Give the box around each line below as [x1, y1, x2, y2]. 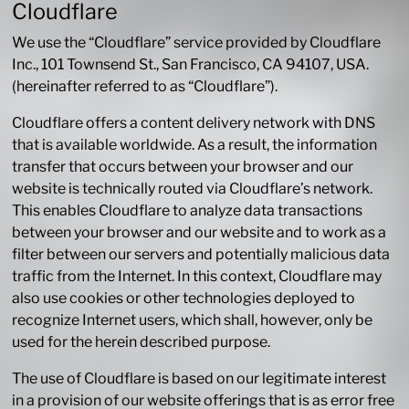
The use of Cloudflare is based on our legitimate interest [12, 370, 387, 388]
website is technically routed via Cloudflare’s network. [12, 180, 373, 198]
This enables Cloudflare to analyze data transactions [12, 202, 363, 220]
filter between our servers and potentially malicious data [12, 246, 391, 264]
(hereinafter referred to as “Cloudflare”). [12, 78, 278, 96]
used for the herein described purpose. [12, 333, 271, 351]
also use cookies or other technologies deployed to [12, 289, 356, 308]
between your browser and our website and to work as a [12, 224, 387, 242]
